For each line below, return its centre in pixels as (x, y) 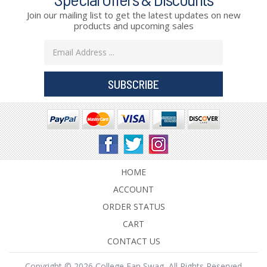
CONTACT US (133, 241)
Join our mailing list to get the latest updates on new (133, 15)
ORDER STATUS (133, 206)
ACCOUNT (133, 189)
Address (60, 58)
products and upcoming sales (133, 25)
